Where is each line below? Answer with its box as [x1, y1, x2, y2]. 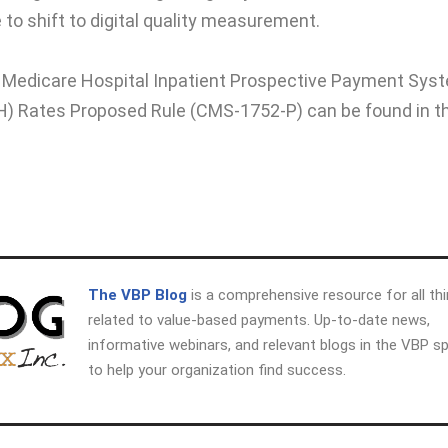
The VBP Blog [87, 285, 187, 304]
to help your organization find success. [87, 360, 350, 379]
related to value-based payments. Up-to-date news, [87, 310, 430, 329]
